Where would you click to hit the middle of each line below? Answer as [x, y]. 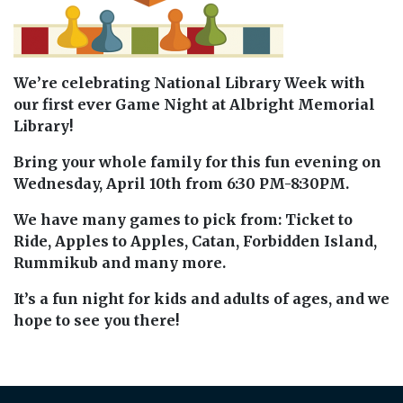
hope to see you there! [96, 320]
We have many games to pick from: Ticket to [183, 219]
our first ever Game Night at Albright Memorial [194, 104]
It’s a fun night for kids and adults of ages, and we [201, 298]
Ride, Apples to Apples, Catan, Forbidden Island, [195, 241]
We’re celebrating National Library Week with [189, 82]
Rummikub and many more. [120, 262]
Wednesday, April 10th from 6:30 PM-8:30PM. [181, 183]
